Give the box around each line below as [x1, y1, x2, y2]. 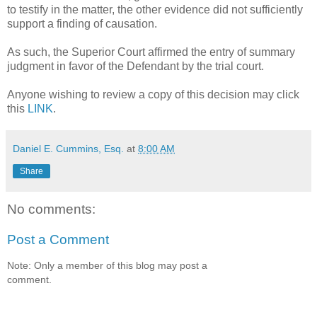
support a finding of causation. [7, 17, 157, 30]
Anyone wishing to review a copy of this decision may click [7, 88, 299, 100]
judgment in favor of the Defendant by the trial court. [7, 59, 267, 72]
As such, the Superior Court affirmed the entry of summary [7, 45, 295, 58]
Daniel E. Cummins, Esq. [13, 142, 124, 154]
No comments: [7, 201, 96, 217]
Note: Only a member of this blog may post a [7, 259, 207, 271]
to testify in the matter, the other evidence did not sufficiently [7, 3, 303, 16]
